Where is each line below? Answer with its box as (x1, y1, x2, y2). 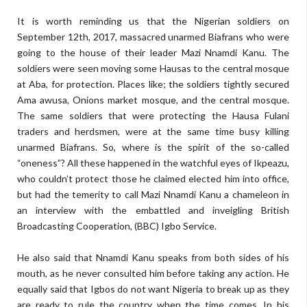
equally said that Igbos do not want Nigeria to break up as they (17, 283, 289, 295)
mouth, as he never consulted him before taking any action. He (17, 267, 289, 279)
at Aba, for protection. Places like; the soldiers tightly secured (17, 78, 289, 90)
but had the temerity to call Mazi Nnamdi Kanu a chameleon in (17, 188, 289, 200)
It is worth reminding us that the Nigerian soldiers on (17, 15, 289, 27)
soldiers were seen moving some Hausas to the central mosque (17, 62, 289, 74)
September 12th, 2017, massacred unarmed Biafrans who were (17, 31, 289, 42)
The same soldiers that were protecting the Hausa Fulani (17, 110, 289, 121)
